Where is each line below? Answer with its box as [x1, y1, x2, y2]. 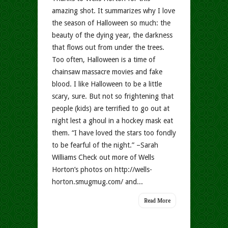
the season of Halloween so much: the [52, 19, 170, 27]
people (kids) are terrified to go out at [52, 104, 169, 112]
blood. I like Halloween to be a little [52, 80, 162, 88]
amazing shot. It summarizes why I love [52, 7, 175, 15]
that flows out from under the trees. [52, 43, 164, 51]
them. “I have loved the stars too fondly [52, 129, 176, 137]
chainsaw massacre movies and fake [52, 68, 162, 76]
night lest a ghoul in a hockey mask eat [52, 117, 173, 125]
